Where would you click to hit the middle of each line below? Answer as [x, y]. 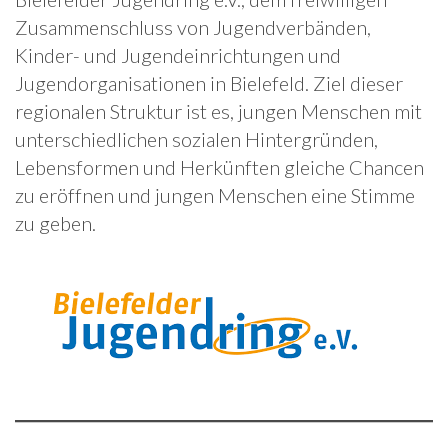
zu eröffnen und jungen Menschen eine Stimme [215, 195]
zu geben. [55, 223]
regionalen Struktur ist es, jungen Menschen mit [218, 111]
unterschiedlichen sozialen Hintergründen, [196, 139]
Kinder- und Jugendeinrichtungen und [178, 55]
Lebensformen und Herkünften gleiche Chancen [219, 167]
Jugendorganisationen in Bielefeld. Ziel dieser [209, 83]
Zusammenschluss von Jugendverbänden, [193, 27]
